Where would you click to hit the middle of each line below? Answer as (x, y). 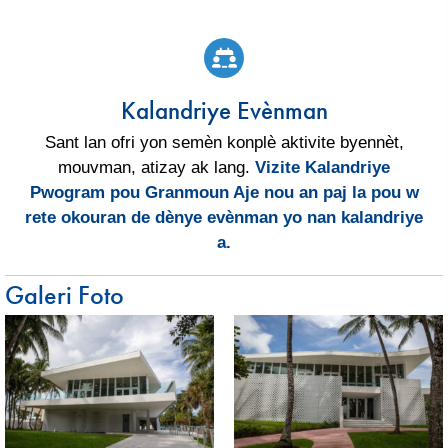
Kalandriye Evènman (224, 110)
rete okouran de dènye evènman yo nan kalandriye (224, 217)
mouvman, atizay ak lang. (156, 167)
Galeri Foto (64, 294)
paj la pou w (368, 192)
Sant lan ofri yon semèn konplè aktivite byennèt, (224, 142)
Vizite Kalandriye (322, 167)
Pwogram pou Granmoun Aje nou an (173, 192)
